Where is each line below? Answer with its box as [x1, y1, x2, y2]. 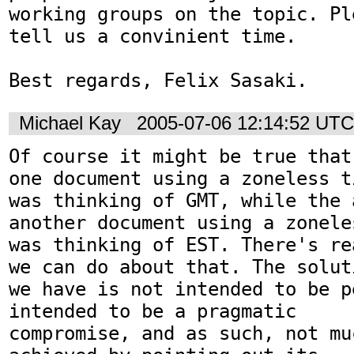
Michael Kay [19, 112, 121, 134]
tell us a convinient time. [9, 24, 296, 47]
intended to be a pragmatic [9, 300, 296, 323]
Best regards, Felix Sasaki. [9, 69, 307, 92]
